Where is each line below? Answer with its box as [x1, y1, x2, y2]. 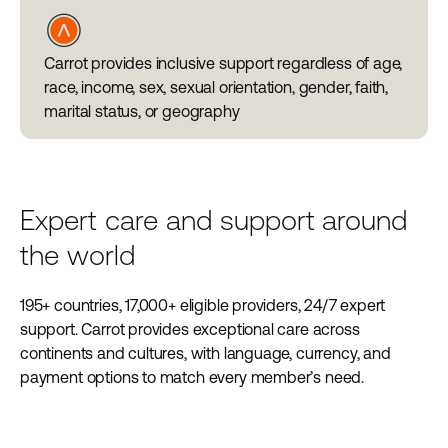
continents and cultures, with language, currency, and [20, 343, 391, 362]
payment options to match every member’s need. [20, 367, 365, 386]
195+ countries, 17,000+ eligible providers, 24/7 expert [20, 295, 386, 314]
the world [20, 238, 135, 271]
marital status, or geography [44, 101, 240, 120]
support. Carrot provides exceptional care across [20, 319, 360, 338]
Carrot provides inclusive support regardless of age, [44, 53, 403, 72]
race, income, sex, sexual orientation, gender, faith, [44, 77, 389, 96]
